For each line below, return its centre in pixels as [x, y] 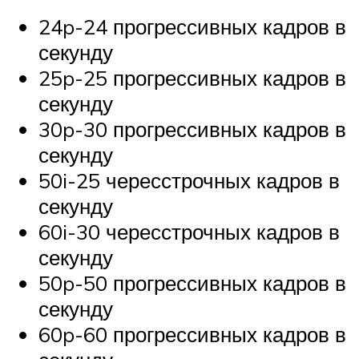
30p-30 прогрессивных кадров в [192, 129]
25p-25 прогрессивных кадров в [192, 77]
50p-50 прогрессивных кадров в [192, 282]
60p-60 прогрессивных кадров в [192, 334]
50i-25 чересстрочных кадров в [189, 180]
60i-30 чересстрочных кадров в [189, 231]
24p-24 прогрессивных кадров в [192, 26]
